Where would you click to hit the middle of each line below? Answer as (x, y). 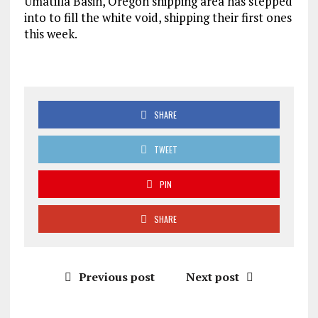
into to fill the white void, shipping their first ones (158, 17)
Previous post (116, 277)
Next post (212, 277)
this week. (50, 34)
